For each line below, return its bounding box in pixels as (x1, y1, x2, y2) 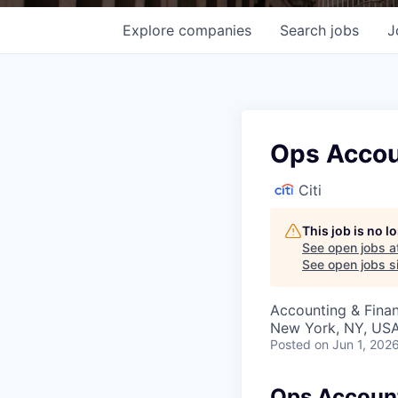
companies (179, 20, 251, 39)
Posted (270, 336, 311, 352)
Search (280, 20, 330, 39)
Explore (123, 20, 179, 39)
